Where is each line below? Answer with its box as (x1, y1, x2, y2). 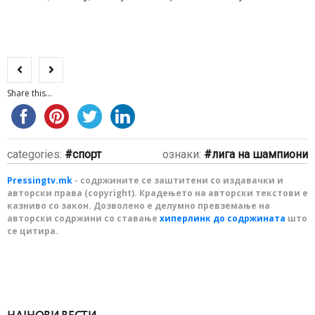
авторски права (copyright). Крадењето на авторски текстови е (7, 187, 308, 200)
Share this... (7, 87, 52, 100)
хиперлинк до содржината (160, 212, 285, 225)
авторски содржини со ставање (7, 212, 160, 225)
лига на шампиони (212, 148, 308, 162)
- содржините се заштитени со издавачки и (72, 174, 283, 187)
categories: (7, 148, 65, 162)
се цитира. (7, 225, 58, 238)
